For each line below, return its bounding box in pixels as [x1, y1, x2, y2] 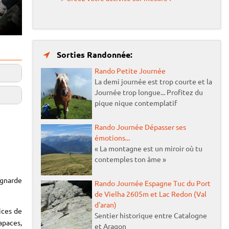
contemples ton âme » [94, 154, 166, 164]
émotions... [94, 132, 130, 142]
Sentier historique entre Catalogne [94, 210, 207, 220]
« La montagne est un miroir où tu [94, 143, 202, 153]
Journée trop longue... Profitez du [94, 87, 203, 97]
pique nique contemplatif [94, 98, 177, 107]
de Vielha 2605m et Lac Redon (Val [94, 189, 207, 198]
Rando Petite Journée [94, 65, 166, 75]
